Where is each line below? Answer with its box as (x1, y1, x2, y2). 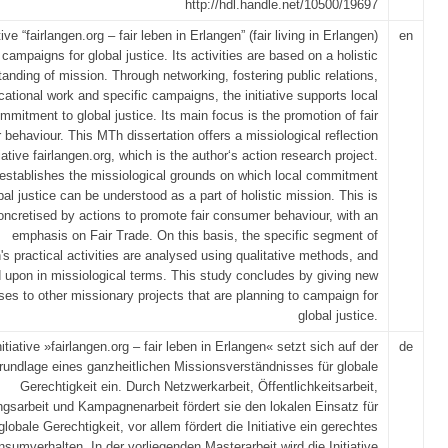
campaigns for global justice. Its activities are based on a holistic (2, 48, 378, 63)
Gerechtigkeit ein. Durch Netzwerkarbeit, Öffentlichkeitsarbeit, (20, 379, 378, 394)
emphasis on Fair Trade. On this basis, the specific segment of (12, 228, 378, 243)
